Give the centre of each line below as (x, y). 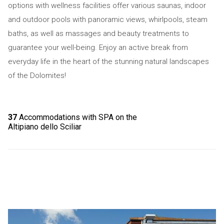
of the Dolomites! (37, 75)
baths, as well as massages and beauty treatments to (98, 33)
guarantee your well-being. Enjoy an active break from (98, 47)
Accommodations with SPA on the (77, 117)
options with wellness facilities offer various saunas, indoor (107, 5)
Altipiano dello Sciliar (44, 127)
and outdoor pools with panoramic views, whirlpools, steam (107, 19)
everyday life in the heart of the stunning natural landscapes (108, 61)
